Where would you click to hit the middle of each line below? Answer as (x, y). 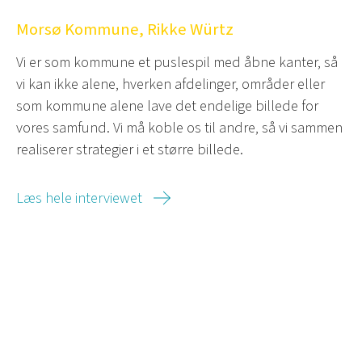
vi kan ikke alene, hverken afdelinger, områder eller (170, 84)
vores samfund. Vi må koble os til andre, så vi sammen (179, 127)
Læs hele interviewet (79, 198)
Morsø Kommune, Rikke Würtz (125, 29)
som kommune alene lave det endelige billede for (167, 105)
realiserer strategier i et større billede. (130, 149)
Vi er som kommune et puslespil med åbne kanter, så (177, 62)
